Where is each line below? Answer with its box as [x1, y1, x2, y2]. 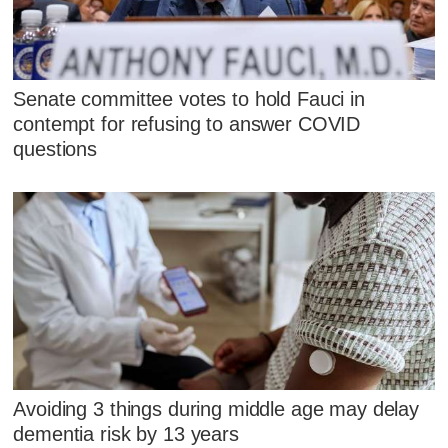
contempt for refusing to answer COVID [13, 113, 361, 136]
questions [13, 138, 98, 161]
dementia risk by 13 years [13, 422, 239, 445]
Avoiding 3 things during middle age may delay [13, 397, 420, 420]
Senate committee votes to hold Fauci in [13, 88, 365, 111]
